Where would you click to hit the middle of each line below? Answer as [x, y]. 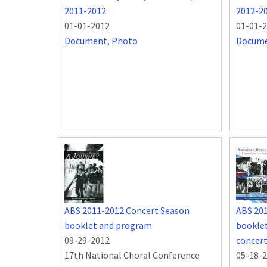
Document [86, 41]
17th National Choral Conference [132, 255]
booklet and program [108, 226]
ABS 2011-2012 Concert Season [127, 211]
